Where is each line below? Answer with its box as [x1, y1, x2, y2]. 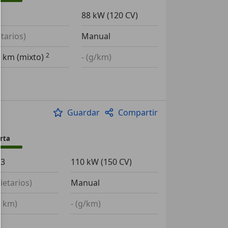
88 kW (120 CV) [81, 10, 138, 21]
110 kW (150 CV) [70, 156, 132, 167]
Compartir [118, 107, 158, 118]
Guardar [67, 107, 100, 118]
